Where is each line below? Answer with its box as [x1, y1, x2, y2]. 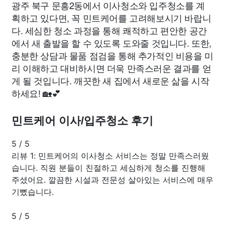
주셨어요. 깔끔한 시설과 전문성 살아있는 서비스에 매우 [12, 174, 213, 185]
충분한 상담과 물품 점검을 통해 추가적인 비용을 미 [12, 48, 213, 62]
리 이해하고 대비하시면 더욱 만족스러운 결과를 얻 [12, 61, 211, 74]
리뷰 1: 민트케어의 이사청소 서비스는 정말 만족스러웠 [12, 150, 209, 161]
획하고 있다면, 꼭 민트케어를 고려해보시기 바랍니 [12, 11, 211, 24]
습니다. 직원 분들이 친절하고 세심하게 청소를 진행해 [12, 162, 205, 173]
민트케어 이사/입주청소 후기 [12, 114, 153, 127]
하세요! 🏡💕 [12, 86, 61, 99]
